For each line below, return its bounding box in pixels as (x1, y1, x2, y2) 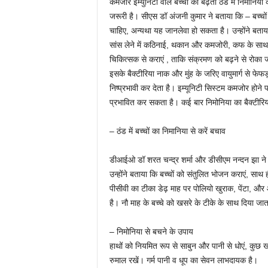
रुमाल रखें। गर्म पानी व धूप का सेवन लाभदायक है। (109, 255, 258, 265)
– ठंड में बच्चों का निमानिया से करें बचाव (109, 126, 226, 136)
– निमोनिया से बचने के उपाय (109, 227, 193, 236)
